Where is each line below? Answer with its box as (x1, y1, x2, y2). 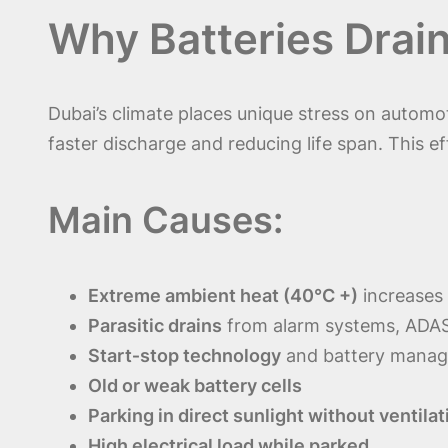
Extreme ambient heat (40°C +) (88, 284, 358, 306)
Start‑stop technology (88, 344, 281, 366)
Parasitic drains (88, 314, 222, 336)
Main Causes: (48, 197, 283, 242)
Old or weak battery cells (88, 374, 302, 396)
